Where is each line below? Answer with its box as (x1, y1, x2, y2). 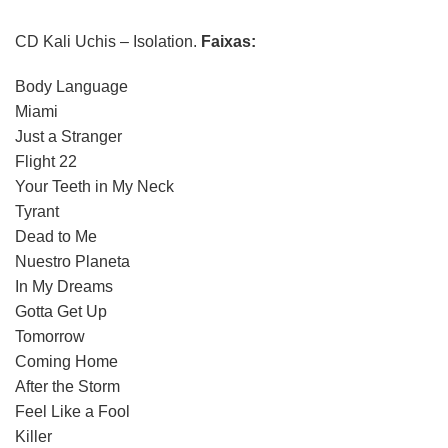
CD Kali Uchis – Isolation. (15, 32, 201, 50)
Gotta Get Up (15, 303, 107, 321)
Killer (15, 428, 52, 446)
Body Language (15, 78, 128, 96)
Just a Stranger (15, 128, 122, 146)
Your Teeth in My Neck (15, 178, 174, 196)
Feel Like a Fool (15, 403, 130, 421)
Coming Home (15, 353, 118, 371)
